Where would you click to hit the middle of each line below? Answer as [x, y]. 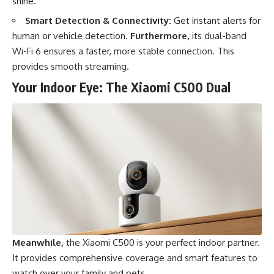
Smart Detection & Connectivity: [98, 21]
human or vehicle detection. [71, 36]
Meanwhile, [38, 243]
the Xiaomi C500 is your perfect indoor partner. [162, 243]
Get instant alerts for [216, 21]
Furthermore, [160, 36]
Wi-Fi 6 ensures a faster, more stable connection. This [123, 51]
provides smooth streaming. [71, 67]
